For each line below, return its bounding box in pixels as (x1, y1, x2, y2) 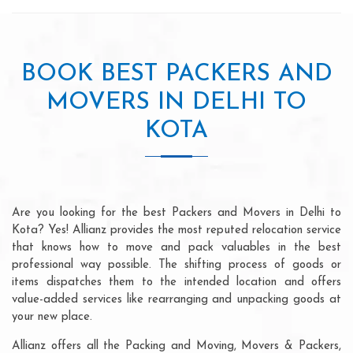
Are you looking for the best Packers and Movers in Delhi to (12, 206, 341, 219)
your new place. (12, 310, 92, 323)
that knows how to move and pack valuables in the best (12, 241, 341, 254)
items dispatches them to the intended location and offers (12, 276, 341, 288)
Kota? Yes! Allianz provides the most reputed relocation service (12, 224, 341, 236)
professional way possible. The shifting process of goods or (12, 258, 341, 271)
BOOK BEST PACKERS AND (20, 61, 333, 87)
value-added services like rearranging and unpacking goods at (12, 293, 341, 306)
